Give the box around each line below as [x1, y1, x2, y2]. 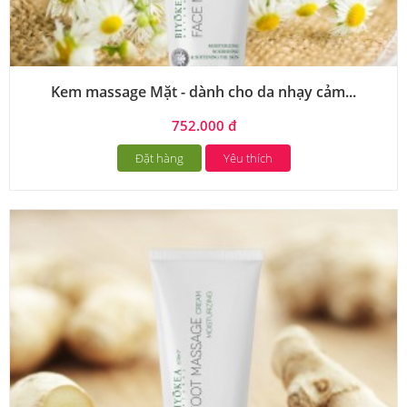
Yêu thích [223, 150, 273, 166]
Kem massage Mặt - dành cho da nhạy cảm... [51, 82, 356, 102]
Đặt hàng [134, 150, 184, 166]
